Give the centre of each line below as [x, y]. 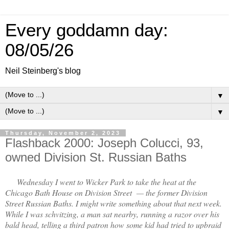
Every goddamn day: [87, 30]
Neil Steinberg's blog [43, 71]
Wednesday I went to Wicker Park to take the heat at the [101, 181]
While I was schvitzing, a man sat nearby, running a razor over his [112, 214]
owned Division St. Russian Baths [96, 157]
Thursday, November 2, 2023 [63, 133]
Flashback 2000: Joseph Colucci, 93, [104, 143]
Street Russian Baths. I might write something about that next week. [113, 203]
